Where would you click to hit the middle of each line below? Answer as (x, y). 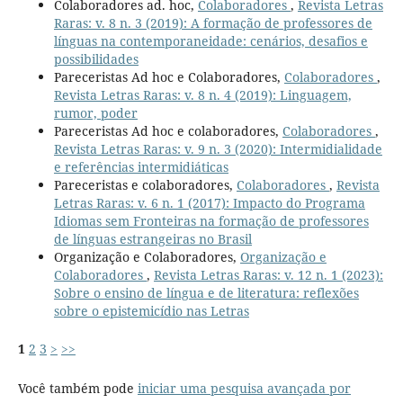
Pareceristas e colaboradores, (145, 184)
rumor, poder (95, 112)
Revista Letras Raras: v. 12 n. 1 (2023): (268, 274)
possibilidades (96, 58)
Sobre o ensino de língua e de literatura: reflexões (206, 292)
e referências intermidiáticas (141, 166)
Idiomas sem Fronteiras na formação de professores (211, 220)
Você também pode (77, 388)
